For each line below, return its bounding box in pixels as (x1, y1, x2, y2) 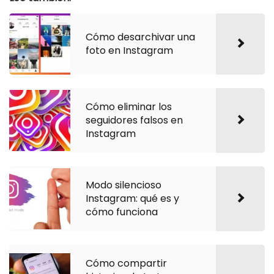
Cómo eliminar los (86, 99, 172, 114)
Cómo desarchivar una (86, 29, 195, 44)
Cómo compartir (86, 256, 167, 270)
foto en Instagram (86, 43, 173, 57)
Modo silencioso (86, 177, 161, 192)
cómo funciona (86, 204, 158, 219)
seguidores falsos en (86, 113, 183, 127)
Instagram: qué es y (86, 191, 179, 206)
